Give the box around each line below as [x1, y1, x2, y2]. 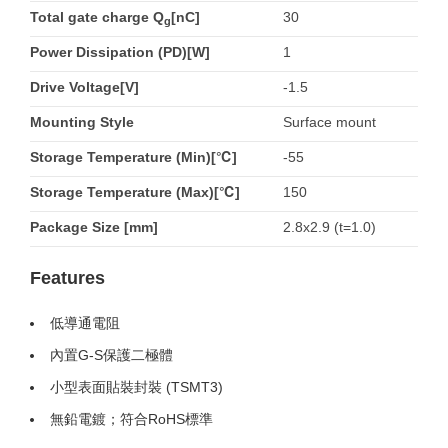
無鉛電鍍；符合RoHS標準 [50, 411, 213, 427]
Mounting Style [30, 114, 134, 130]
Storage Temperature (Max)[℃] [30, 184, 240, 200]
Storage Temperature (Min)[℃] [30, 149, 237, 165]
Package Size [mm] [30, 219, 158, 235]
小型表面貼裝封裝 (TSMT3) [50, 379, 223, 395]
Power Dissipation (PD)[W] [30, 44, 210, 60]
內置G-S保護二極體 [50, 347, 173, 363]
